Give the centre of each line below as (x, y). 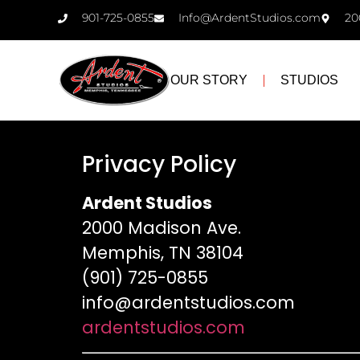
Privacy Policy (159, 165)
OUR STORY (209, 80)
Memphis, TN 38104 (163, 253)
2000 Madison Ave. (162, 228)
